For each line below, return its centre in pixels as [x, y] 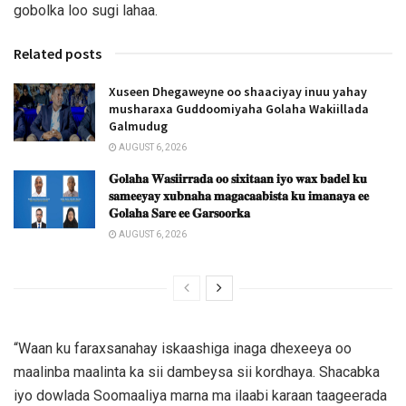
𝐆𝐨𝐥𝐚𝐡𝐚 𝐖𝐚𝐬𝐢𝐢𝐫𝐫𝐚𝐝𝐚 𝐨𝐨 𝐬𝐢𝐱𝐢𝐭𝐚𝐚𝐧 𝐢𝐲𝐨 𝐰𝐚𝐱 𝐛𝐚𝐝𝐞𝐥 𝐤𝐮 [238, 178]
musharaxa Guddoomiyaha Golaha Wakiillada [239, 108]
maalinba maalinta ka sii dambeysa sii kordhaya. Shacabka [197, 372]
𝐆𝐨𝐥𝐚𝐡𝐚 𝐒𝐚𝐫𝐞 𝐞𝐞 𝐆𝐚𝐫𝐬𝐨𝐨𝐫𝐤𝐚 [179, 213]
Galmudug [138, 126]
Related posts [58, 53]
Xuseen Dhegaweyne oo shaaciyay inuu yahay [238, 91]
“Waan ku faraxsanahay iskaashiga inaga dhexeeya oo [183, 348]
